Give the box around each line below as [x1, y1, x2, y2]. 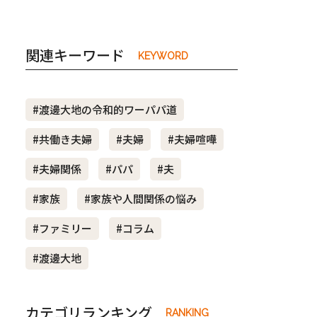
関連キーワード [25, 45, 125, 66]
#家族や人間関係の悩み [84, 191, 197, 207]
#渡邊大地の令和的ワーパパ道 [33, 102, 177, 117]
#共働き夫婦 [33, 132, 92, 147]
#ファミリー [33, 221, 92, 236]
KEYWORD [138, 50, 188, 62]
